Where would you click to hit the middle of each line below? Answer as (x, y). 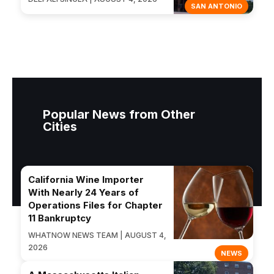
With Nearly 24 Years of (83, 193)
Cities (60, 127)
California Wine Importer (86, 180)
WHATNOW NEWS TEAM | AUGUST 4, (97, 235)
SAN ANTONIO (217, 6)
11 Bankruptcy (60, 218)
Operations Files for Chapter (95, 206)
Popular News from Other (119, 115)
